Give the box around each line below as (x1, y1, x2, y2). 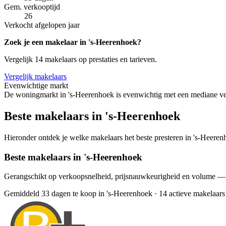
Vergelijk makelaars (4, 72, 67, 81)
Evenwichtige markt (4, 81, 68, 90)
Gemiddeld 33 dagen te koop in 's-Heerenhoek (4, 189, 152, 198)
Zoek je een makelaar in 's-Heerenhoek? (4, 38, 141, 47)
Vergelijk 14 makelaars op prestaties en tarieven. (4, 55, 157, 64)
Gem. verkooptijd (4, 3, 60, 12)
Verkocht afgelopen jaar (4, 21, 80, 30)
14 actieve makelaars (159, 189, 225, 198)
